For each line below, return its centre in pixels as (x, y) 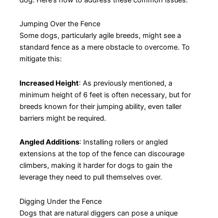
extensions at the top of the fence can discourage (102, 154)
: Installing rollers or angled (124, 142)
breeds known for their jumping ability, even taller (100, 106)
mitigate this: (41, 59)
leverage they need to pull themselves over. (91, 177)
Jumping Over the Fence (60, 24)
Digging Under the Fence (61, 201)
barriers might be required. (63, 118)
